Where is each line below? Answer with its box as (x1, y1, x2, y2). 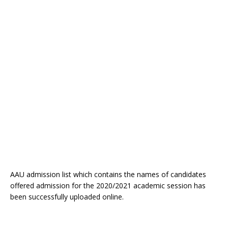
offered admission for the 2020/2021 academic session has (10, 180, 206, 190)
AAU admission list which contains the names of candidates (10, 169, 206, 179)
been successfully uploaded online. (10, 191, 124, 202)
